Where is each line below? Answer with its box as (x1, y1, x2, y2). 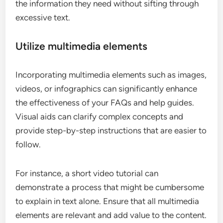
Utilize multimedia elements (15, 40, 148, 53)
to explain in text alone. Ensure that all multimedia (15, 196, 200, 207)
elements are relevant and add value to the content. (15, 210, 207, 221)
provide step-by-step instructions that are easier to (15, 125, 207, 136)
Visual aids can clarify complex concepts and (15, 111, 184, 122)
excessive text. (15, 12, 71, 23)
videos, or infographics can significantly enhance (15, 84, 198, 94)
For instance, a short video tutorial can (15, 168, 159, 179)
